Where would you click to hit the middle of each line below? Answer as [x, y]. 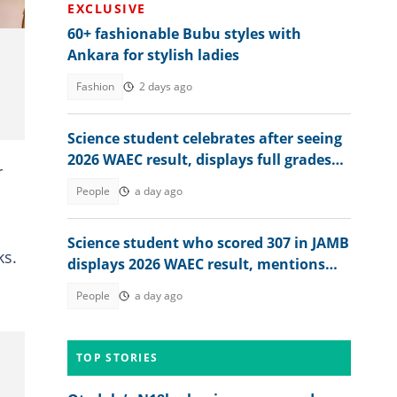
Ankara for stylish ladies [153, 55]
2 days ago [166, 86]
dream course [116, 285]
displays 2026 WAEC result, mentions [196, 264]
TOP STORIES [117, 358]
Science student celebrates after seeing [205, 138]
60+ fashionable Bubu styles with [184, 34]
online [90, 181]
